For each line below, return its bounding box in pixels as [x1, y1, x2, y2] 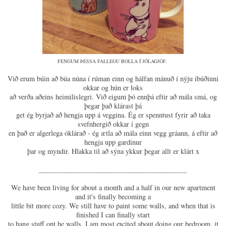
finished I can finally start [76, 209, 150, 219]
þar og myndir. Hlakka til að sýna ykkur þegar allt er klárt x [27, 146, 199, 156]
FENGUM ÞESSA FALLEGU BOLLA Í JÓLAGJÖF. [58, 57, 168, 65]
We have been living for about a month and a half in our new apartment [11, 182, 215, 192]
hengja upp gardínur [84, 137, 142, 147]
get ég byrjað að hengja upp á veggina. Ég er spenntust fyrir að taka [16, 109, 210, 120]
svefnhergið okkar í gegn [77, 119, 149, 129]
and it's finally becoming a [75, 191, 151, 201]
